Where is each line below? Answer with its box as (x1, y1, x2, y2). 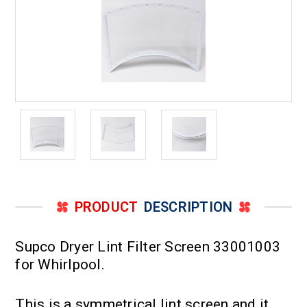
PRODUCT (74, 198, 138, 215)
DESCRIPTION (143, 198, 233, 215)
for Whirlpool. (15, 256, 105, 273)
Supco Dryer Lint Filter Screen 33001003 (15, 238, 281, 255)
